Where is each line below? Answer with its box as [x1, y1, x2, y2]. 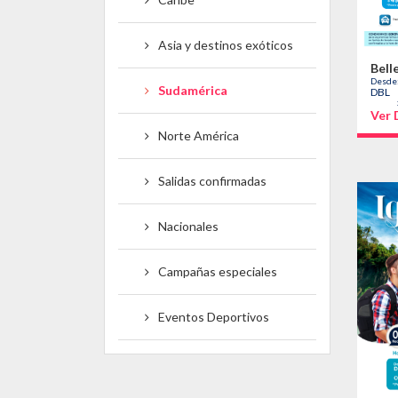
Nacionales [158, 219, 219, 235]
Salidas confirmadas [158, 173, 267, 189]
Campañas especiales [158, 264, 277, 280]
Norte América [158, 128, 239, 144]
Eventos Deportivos [158, 309, 269, 325]
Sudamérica [158, 83, 227, 99]
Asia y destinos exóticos [158, 37, 293, 53]
